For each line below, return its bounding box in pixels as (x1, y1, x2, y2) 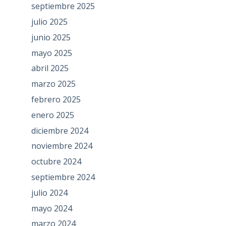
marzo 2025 (31, 78, 76, 90)
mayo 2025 (31, 47, 72, 59)
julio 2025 (31, 16, 68, 28)
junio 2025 (31, 31, 71, 43)
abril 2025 (31, 63, 69, 74)
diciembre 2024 (31, 125, 88, 136)
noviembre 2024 (31, 140, 92, 152)
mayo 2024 (31, 202, 72, 214)
